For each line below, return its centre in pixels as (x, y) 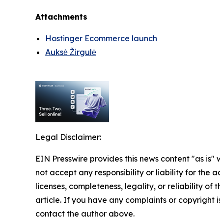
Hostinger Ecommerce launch (101, 39)
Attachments (61, 17)
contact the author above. (85, 214)
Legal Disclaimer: (68, 137)
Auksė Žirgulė (71, 52)
